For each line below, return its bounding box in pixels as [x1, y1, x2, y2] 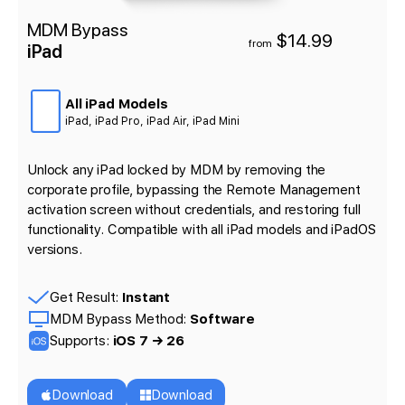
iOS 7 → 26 [112, 333, 184, 350]
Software [190, 311, 255, 328]
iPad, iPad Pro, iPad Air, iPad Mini [65, 115, 240, 128]
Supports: [50, 333, 113, 350]
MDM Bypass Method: [50, 311, 191, 328]
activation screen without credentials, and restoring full [27, 202, 361, 219]
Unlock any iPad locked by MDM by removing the [27, 162, 326, 179]
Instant [122, 289, 171, 306]
